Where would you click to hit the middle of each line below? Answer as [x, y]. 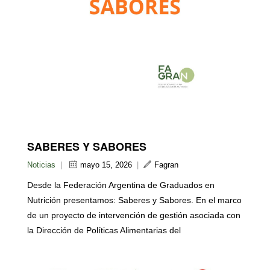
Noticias [41, 165]
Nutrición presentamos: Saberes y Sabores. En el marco [134, 200]
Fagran [166, 165]
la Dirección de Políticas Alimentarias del [104, 231]
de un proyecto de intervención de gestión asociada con [134, 215]
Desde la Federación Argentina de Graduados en [121, 185]
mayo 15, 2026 [106, 165]
